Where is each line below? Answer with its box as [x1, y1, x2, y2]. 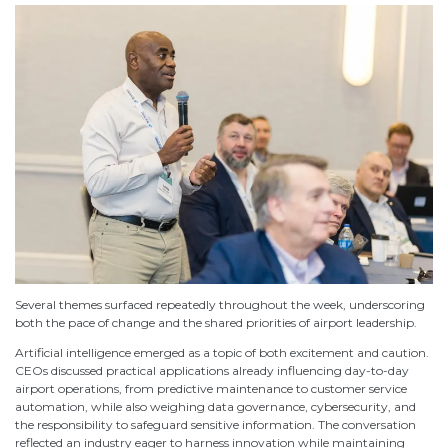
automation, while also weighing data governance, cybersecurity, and [15, 398, 416, 414]
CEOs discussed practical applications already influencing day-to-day [15, 362, 409, 378]
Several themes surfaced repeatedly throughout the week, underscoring [15, 296, 425, 312]
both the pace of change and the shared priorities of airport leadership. [15, 314, 417, 330]
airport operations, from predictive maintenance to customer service [15, 380, 407, 396]
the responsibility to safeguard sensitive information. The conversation [15, 416, 416, 432]
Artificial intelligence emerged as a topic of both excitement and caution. [15, 344, 429, 360]
